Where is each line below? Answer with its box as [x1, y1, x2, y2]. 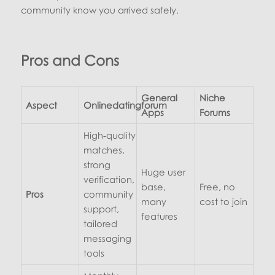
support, [83, 203, 119, 215]
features [141, 211, 177, 222]
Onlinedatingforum [83, 99, 167, 111]
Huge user [141, 166, 185, 178]
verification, [83, 174, 134, 185]
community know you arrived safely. [21, 4, 179, 16]
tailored [83, 218, 117, 230]
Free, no [199, 181, 235, 193]
